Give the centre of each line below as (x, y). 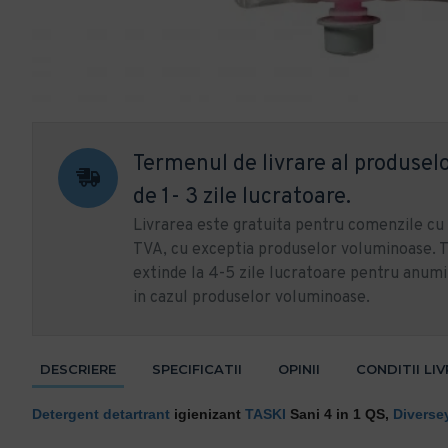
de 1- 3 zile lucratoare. (242, 197)
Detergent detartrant (101, 414)
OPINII (299, 369)
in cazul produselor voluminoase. (251, 298)
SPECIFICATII (197, 369)
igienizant (209, 414)
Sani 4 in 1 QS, (339, 414)
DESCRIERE (78, 369)
